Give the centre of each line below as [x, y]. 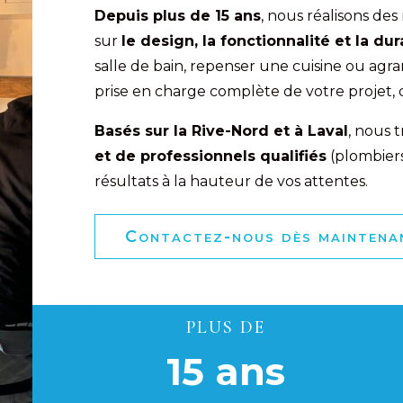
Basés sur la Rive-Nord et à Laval [221, 131]
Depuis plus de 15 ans [177, 16]
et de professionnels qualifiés [210, 157]
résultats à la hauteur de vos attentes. [231, 182]
